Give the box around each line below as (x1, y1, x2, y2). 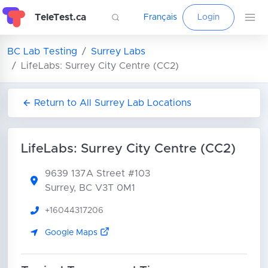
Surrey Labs (91, 47, 145, 56)
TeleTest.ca (35, 12, 87, 22)
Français (144, 13, 177, 22)
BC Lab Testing (7, 47, 77, 56)
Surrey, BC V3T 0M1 (44, 182, 135, 193)
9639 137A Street (44, 168, 128, 178)
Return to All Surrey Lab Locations (34, 98, 191, 108)
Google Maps (44, 228, 100, 237)
